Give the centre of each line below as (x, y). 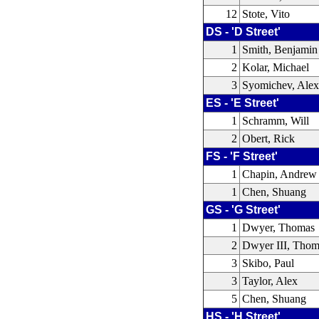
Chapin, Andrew (280, 174)
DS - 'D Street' (244, 32)
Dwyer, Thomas (279, 228)
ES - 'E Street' (243, 103)
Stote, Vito (266, 14)
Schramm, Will (276, 121)
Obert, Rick (269, 138)
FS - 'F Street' (242, 156)
